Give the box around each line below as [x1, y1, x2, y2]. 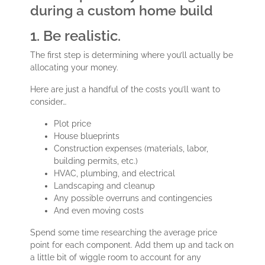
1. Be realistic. [30, 27, 121, 45]
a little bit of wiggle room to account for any [30, 253, 202, 263]
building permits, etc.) [54, 156, 138, 166]
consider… [30, 97, 69, 107]
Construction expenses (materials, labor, [54, 144, 209, 154]
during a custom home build [30, 2, 214, 19]
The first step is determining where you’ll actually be [30, 50, 234, 60]
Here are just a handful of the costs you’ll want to [30, 85, 221, 95]
